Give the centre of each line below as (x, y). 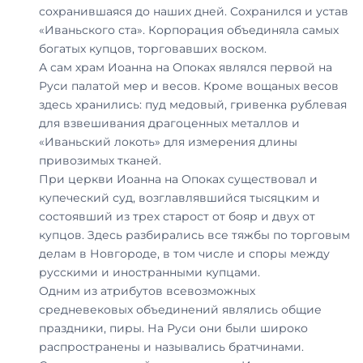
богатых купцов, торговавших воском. (153, 49)
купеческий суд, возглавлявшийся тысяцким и (179, 198)
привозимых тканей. (100, 161)
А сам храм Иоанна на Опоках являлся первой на (186, 68)
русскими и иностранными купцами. (149, 273)
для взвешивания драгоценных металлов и (169, 124)
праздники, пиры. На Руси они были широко (173, 329)
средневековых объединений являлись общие (180, 310)
